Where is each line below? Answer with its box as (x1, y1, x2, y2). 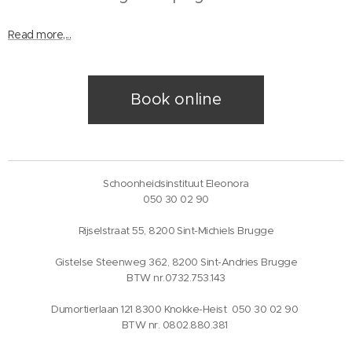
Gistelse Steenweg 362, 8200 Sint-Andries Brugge (54, 255, 298, 269)
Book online (130, 90, 222, 110)
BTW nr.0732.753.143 (126, 270, 225, 284)
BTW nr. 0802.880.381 (121, 317, 231, 332)
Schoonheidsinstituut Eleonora (103, 176, 249, 190)
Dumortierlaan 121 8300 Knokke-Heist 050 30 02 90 (51, 302, 301, 316)
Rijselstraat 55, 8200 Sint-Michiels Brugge (78, 223, 274, 237)
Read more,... (8, 27, 71, 42)
